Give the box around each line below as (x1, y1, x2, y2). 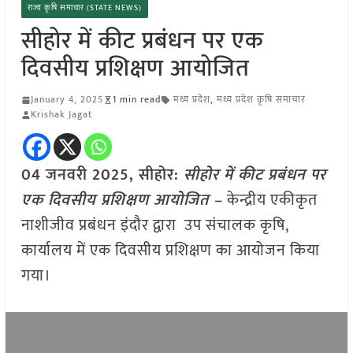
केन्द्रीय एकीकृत (226, 187, 318, 214)
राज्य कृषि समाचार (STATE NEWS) (27, 2, 142, 15)
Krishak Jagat (30, 106, 92, 123)
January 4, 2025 (30, 91, 103, 108)
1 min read (112, 91, 161, 108)
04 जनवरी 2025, (20, 162, 139, 189)
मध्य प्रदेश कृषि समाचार (216, 91, 306, 108)
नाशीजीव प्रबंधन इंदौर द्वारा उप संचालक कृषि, (20, 212, 288, 240)
